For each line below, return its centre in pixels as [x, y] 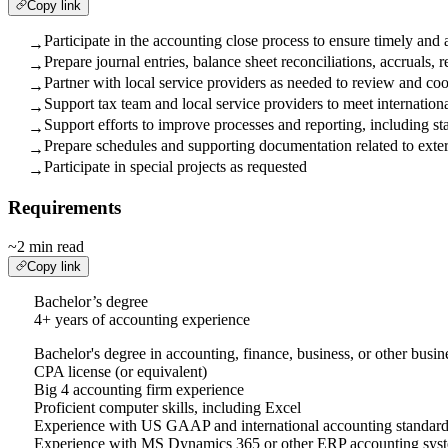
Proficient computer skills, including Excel [167, 408]
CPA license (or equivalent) [120, 372]
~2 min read [46, 247]
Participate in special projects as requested [175, 166]
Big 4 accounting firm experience [141, 390]
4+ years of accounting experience [142, 320]
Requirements [64, 208]
